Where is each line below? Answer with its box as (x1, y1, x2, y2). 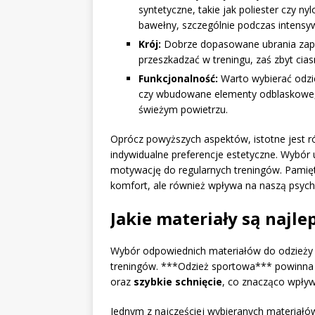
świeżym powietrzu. (139, 102, 228, 116)
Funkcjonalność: (139, 71, 218, 85)
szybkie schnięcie (134, 274, 222, 288)
